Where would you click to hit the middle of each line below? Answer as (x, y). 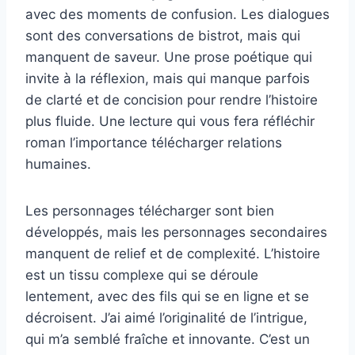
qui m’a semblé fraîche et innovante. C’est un (168, 339)
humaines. (58, 164)
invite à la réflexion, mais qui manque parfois (168, 78)
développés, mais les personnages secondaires (176, 232)
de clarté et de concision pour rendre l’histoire (172, 99)
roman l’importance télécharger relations (154, 142)
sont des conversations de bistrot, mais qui (163, 35)
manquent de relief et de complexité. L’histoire (173, 253)
